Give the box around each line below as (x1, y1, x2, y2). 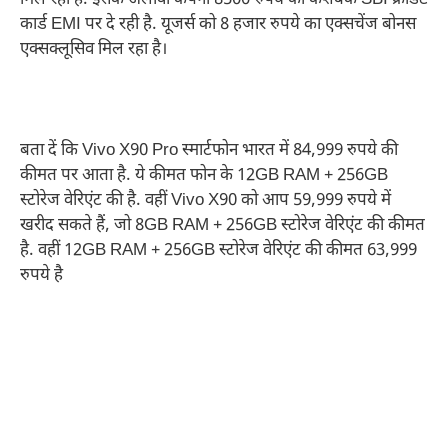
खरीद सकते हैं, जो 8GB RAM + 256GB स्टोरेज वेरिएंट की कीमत (20, 215, 425, 238)
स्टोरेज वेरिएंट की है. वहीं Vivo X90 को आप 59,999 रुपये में (20, 190, 391, 213)
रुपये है (20, 265, 63, 288)
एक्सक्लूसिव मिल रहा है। (20, 39, 167, 62)
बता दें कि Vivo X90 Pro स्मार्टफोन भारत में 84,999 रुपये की (20, 140, 398, 163)
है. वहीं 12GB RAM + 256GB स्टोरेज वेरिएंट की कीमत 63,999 (20, 240, 417, 263)
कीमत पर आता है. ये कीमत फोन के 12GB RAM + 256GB (20, 165, 388, 188)
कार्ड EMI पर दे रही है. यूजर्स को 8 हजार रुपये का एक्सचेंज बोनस (20, 14, 416, 37)
